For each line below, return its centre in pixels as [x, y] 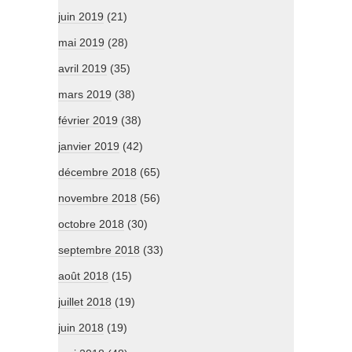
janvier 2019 [89, 147]
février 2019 [88, 121]
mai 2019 [81, 43]
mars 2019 [85, 95]
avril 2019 [82, 69]
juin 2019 [81, 17]
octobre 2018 [91, 224]
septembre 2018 [99, 250]
